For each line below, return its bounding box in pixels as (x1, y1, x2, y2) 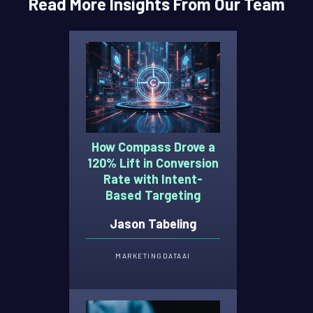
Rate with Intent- (103, 170, 203, 187)
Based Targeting (105, 187, 201, 203)
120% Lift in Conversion (87, 154, 219, 170)
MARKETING (115, 252, 163, 261)
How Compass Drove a (91, 138, 215, 154)
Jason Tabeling (110, 216, 196, 232)
